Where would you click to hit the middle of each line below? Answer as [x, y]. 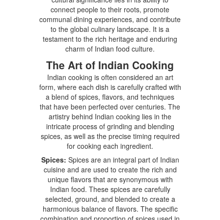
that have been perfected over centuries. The [110, 106]
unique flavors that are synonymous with [110, 179]
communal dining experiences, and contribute [110, 19]
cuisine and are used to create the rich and [110, 169]
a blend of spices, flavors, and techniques [110, 96]
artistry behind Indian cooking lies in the [110, 116]
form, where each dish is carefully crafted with [110, 87]
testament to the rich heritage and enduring [110, 39]
